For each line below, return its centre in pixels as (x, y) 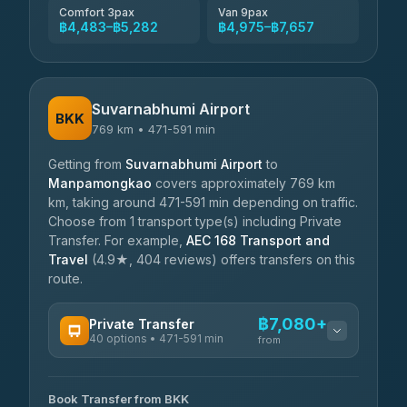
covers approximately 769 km (243, 183)
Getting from (87, 164)
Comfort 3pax (97, 12)
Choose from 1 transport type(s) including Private (195, 221)
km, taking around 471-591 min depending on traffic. (203, 202)
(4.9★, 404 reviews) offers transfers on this (222, 259)
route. (65, 278)
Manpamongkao (100, 183)
